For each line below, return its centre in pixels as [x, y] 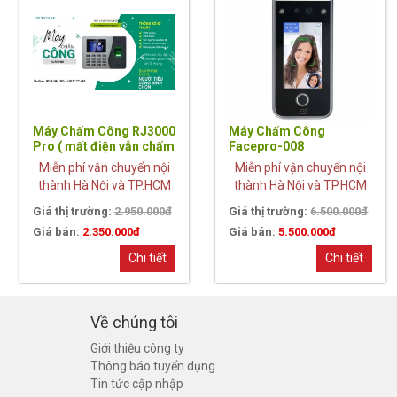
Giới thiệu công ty [137, 348]
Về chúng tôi [134, 322]
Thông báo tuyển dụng [153, 366]
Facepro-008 [267, 146]
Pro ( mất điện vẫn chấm [103, 146]
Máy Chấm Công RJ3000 [104, 131]
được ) [51, 161]
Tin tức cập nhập [137, 383]
